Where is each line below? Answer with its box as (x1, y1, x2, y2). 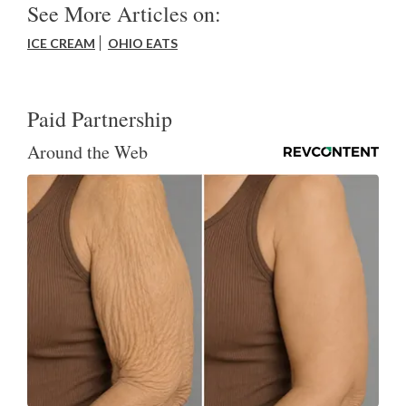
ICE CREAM (27, 34, 95, 51)
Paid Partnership (27, 103, 172, 133)
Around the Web (27, 139, 148, 164)
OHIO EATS (108, 34, 178, 51)
